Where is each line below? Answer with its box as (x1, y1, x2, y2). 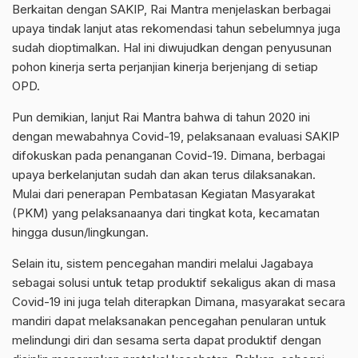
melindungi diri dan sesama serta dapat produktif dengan (12, 332, 321, 348)
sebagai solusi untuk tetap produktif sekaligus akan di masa (12, 275, 336, 290)
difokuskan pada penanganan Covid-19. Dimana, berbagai (12, 148, 325, 163)
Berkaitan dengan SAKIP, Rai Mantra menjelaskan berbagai (12, 2, 331, 17)
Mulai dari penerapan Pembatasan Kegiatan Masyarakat (12, 186, 315, 201)
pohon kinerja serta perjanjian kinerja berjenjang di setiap (12, 59, 318, 74)
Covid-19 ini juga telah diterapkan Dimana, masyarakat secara (12, 294, 345, 309)
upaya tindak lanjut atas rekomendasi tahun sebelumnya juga (12, 21, 340, 36)
